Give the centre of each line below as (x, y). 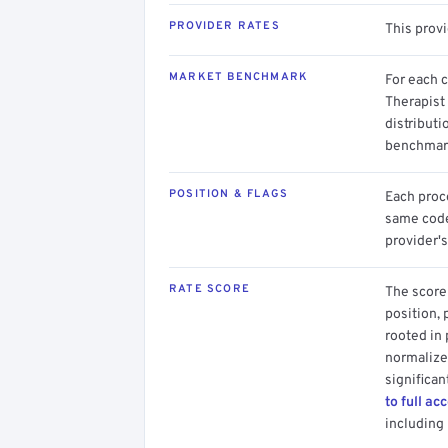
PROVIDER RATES (224, 25)
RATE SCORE (209, 288)
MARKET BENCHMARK (239, 76)
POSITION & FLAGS (229, 193)
